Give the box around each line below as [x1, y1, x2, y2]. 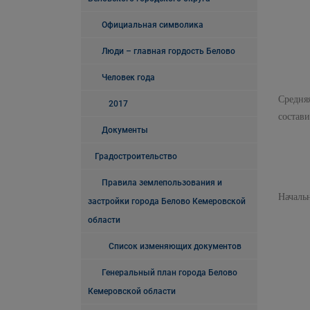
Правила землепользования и [102, 178, 222, 188]
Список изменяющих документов [109, 241, 241, 251]
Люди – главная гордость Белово [102, 46, 235, 56]
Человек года [102, 73, 155, 82]
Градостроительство [95, 152, 177, 161]
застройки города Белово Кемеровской [88, 197, 246, 206]
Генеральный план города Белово [102, 268, 237, 277]
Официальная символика [102, 20, 203, 30]
